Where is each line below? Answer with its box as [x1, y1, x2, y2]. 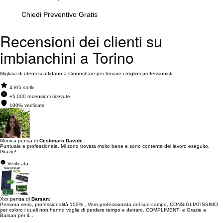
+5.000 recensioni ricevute [9, 93, 70, 99]
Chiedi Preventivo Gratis [21, 10, 98, 18]
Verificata [6, 160, 28, 166]
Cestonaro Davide [39, 137, 83, 143]
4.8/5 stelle [9, 84, 35, 90]
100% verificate [9, 102, 45, 108]
